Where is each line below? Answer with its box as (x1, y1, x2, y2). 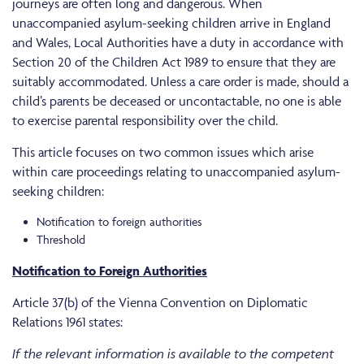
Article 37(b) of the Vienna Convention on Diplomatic (12, 294, 308, 311)
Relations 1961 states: (12, 314, 123, 331)
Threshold (37, 232, 85, 247)
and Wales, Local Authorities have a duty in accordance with (12, 34, 344, 51)
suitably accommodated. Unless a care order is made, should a (12, 73, 349, 90)
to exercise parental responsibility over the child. (12, 112, 278, 129)
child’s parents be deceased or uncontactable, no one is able (12, 93, 341, 110)
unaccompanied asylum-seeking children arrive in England (12, 15, 331, 32)
